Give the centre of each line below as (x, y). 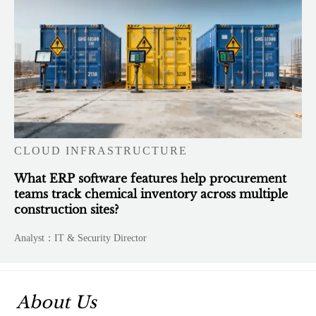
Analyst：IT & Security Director (81, 238)
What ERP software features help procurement (151, 179)
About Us (56, 302)
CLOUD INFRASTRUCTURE (101, 151)
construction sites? (67, 210)
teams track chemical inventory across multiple (151, 194)
